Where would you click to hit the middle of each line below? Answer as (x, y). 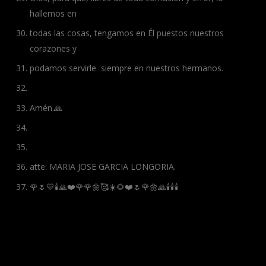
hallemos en (53, 13)
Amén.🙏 (46, 107)
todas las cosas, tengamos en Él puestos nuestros (127, 33)
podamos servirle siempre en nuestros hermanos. (126, 68)
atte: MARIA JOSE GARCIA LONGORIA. (103, 167)
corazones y (53, 48)
